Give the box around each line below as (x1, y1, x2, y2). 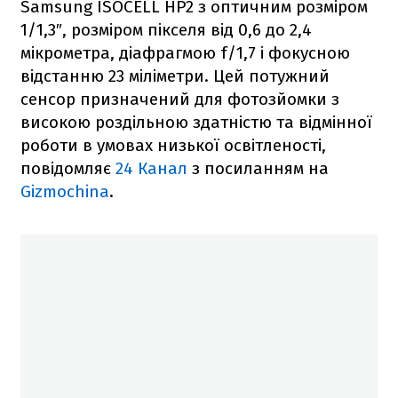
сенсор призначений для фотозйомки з (20, 88, 339, 109)
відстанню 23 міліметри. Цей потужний (20, 65, 330, 86)
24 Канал (115, 157, 187, 179)
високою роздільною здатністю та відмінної (20, 111, 372, 132)
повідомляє (20, 157, 115, 179)
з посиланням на (187, 157, 329, 179)
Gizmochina (20, 180, 109, 202)
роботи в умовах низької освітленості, (20, 134, 326, 155)
